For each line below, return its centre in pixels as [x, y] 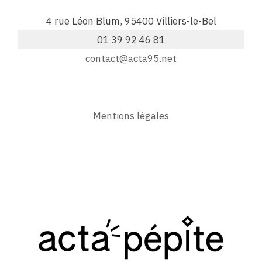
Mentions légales [131, 116]
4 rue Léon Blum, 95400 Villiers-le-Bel [131, 21]
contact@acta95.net [131, 58]
